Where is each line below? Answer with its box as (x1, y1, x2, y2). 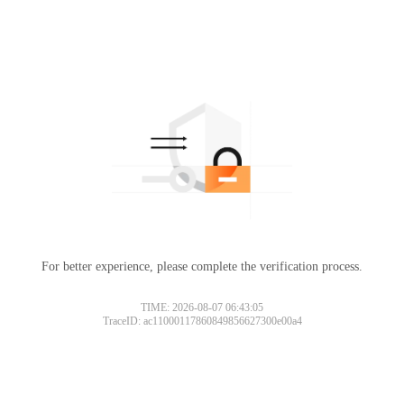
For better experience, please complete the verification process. (41, 259, 363, 273)
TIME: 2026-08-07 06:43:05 (141, 300, 263, 314)
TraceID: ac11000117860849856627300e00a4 (102, 314, 302, 327)
